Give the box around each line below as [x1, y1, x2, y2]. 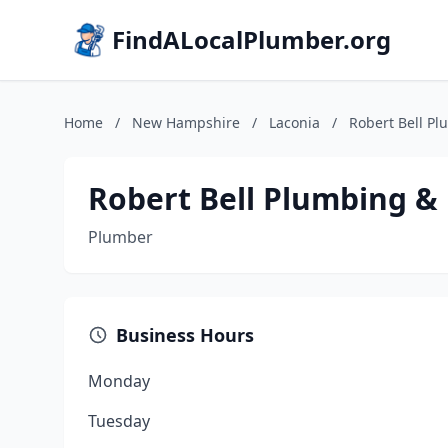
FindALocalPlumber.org [112, 23, 391, 56]
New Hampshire [132, 113, 240, 132]
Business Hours [116, 323, 254, 347]
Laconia [269, 113, 320, 132]
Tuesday [88, 410, 150, 432]
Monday [88, 370, 150, 392]
